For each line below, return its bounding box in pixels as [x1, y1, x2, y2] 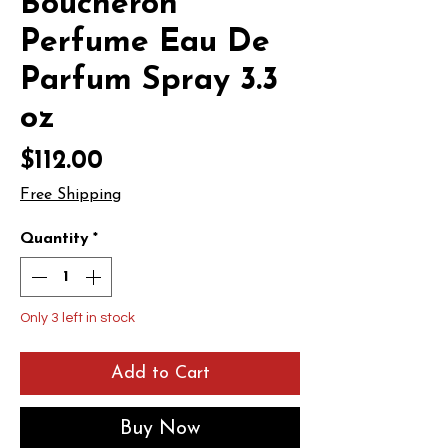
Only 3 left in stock [20, 311, 135, 325]
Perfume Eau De [20, 27, 270, 59]
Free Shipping [20, 187, 121, 203]
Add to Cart [110, 364, 210, 383]
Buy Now [120, 419, 200, 439]
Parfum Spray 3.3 [20, 65, 278, 97]
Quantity [20, 231, 89, 247]
